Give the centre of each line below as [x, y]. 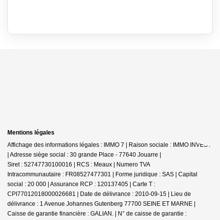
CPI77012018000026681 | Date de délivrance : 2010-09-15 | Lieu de [99, 194]
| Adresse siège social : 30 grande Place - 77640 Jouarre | [84, 154]
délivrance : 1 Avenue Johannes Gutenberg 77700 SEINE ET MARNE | [101, 204]
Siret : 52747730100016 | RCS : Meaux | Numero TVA [79, 164]
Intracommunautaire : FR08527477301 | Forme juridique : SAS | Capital [102, 174]
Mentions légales [31, 132]
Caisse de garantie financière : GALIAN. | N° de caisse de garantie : [97, 213]
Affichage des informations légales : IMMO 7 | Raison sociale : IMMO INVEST [109, 145]
